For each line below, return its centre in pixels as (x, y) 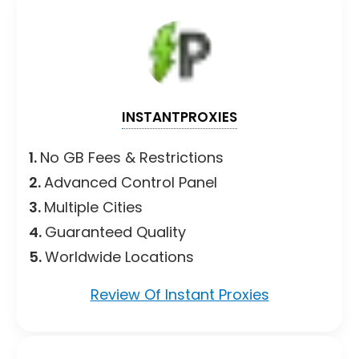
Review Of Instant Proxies (179, 294)
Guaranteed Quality (115, 232)
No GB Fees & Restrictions (132, 157)
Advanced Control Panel (131, 182)
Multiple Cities (95, 207)
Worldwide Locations (119, 256)
